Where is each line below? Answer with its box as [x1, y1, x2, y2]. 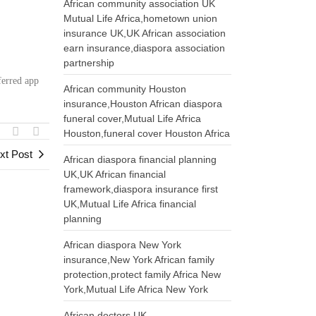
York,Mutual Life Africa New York [63, 284, 209, 295]
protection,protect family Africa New [63, 269, 221, 280]
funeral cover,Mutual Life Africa [63, 113, 202, 124]
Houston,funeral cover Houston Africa [63, 128, 231, 139]
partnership [63, 57, 115, 68]
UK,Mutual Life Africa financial [63, 198, 197, 209]
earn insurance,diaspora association [63, 42, 226, 54]
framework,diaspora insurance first [63, 183, 219, 195]
